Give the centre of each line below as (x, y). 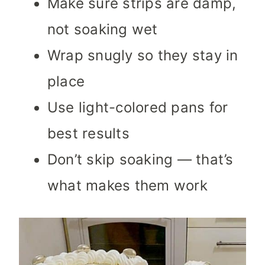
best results (88, 134)
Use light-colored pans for (138, 108)
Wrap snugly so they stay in (143, 56)
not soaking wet (103, 30)
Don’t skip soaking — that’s (140, 160)
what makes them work (127, 186)
